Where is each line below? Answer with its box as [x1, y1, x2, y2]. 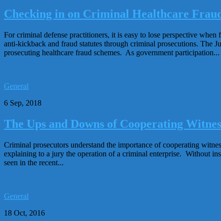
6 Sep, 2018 [4, 99, 41, 108]
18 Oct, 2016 [4, 209, 45, 218]
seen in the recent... [4, 158, 64, 167]
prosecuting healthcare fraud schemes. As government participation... [4, 48, 220, 57]
